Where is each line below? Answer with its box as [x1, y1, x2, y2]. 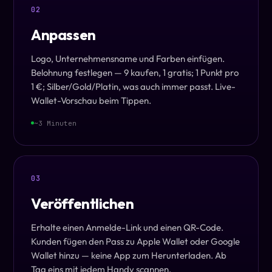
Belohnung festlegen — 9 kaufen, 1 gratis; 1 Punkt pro [31, 66, 239, 78]
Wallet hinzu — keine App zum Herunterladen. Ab [31, 250, 227, 261]
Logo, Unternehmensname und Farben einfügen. [31, 52, 225, 64]
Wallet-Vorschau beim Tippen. [31, 94, 152, 106]
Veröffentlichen [31, 194, 134, 212]
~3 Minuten [34, 118, 77, 127]
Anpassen [31, 25, 96, 44]
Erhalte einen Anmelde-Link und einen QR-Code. [31, 222, 224, 233]
